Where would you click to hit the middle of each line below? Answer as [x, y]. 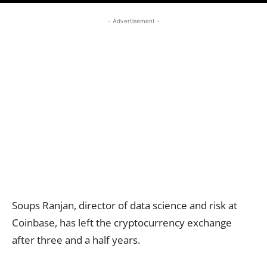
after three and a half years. [76, 240]
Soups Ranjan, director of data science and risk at [125, 205]
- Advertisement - [133, 21]
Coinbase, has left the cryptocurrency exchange [122, 222]
